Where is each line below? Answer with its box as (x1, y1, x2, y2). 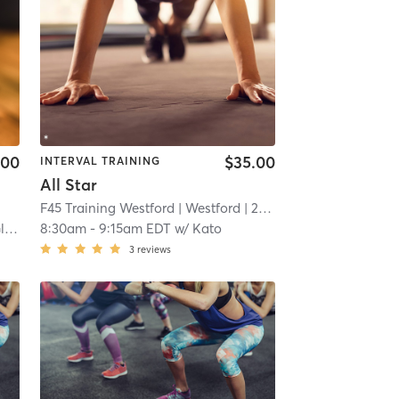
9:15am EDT (98, 219, 171, 237)
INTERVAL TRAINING (39, 154, 160, 168)
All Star (39, 174, 97, 195)
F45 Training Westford (39, 199, 175, 216)
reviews (136, 242, 171, 256)
